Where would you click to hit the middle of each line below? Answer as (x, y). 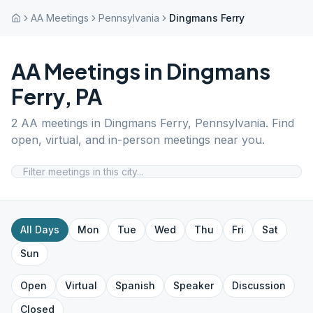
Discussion (259, 285)
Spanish (135, 285)
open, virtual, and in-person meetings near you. (138, 140)
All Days (40, 230)
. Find (280, 123)
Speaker (194, 285)
